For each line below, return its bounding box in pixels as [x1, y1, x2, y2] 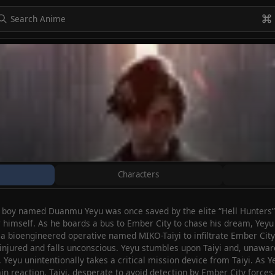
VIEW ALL [225, 42, 266, 54]
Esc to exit [110, 42, 153, 54]
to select [67, 42, 103, 54]
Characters [118, 169, 160, 180]
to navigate [12, 42, 59, 54]
